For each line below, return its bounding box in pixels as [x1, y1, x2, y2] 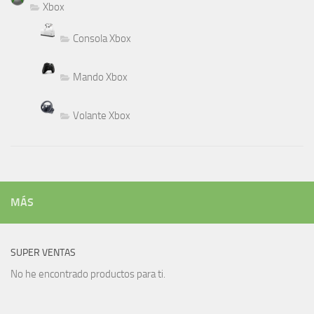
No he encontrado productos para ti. [11, 268, 165, 281]
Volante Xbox [73, 109, 130, 123]
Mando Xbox [73, 71, 128, 84]
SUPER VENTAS [11, 247, 76, 259]
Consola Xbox [73, 32, 131, 46]
